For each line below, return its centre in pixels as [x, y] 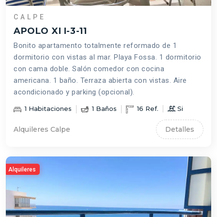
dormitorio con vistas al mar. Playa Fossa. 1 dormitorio [108, 57]
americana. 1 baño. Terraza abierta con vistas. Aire [100, 81]
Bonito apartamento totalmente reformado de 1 [95, 46]
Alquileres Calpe [42, 129]
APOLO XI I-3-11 [50, 31]
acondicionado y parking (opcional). [74, 92]
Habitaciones [49, 109]
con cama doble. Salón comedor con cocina [89, 69]
